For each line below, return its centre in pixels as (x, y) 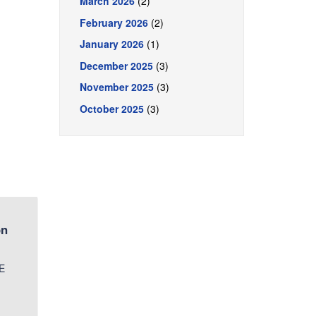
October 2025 (111, 108)
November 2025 (116, 87)
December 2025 (116, 65)
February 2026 (114, 22)
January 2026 (111, 44)
